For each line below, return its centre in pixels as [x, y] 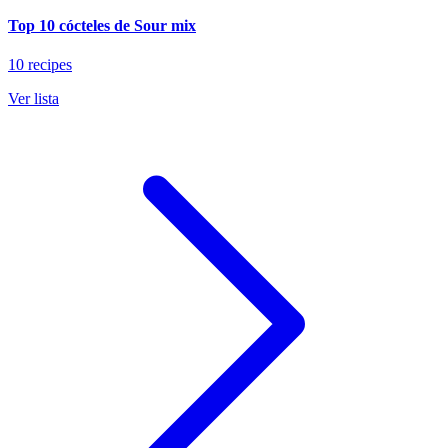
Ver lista [33, 99]
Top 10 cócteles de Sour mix [102, 26]
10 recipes [40, 65]
